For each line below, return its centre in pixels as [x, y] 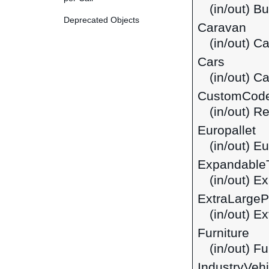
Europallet [227, 130]
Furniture [223, 233]
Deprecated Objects [101, 20]
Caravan [222, 28]
